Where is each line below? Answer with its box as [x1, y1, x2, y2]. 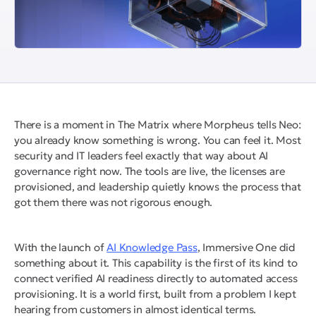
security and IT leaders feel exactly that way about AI [14, 149, 269, 163]
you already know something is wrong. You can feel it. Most [14, 133, 301, 147]
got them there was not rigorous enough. [14, 195, 213, 209]
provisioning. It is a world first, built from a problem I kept [14, 287, 296, 301]
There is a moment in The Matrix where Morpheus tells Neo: [14, 118, 301, 132]
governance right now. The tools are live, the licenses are [14, 164, 285, 178]
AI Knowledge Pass [107, 241, 197, 255]
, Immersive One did [197, 241, 296, 255]
